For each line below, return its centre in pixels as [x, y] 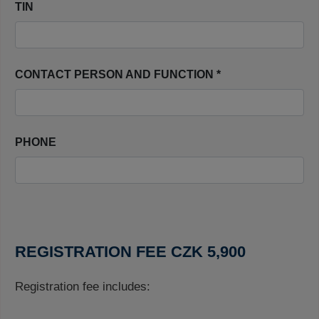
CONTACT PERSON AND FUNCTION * [118, 74]
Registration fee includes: [83, 287]
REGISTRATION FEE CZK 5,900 [130, 252]
